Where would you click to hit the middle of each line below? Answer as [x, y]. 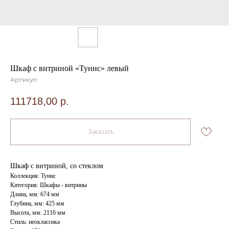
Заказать [100, 132]
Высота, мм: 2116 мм [38, 212]
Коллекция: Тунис [33, 176]
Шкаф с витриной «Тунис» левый [70, 68]
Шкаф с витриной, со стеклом [57, 166]
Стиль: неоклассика [35, 222]
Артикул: [24, 80]
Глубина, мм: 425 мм [37, 203]
